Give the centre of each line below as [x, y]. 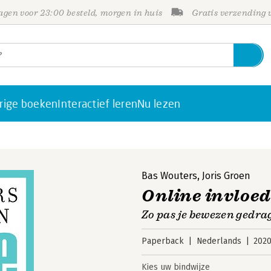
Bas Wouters [169, 176]
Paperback [163, 241]
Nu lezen [159, 103]
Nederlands [219, 241]
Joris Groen [226, 176]
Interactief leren [98, 103]
